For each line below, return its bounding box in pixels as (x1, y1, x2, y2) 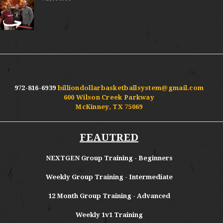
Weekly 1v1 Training (75, 211, 143, 219)
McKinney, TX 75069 (75, 103, 143, 111)
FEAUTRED (80, 131, 138, 143)
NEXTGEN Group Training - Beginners (45, 154, 173, 162)
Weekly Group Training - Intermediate (45, 173, 173, 181)
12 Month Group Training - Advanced (48, 192, 170, 200)
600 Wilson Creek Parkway (63, 93, 155, 101)
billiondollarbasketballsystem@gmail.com (57, 84, 204, 92)
